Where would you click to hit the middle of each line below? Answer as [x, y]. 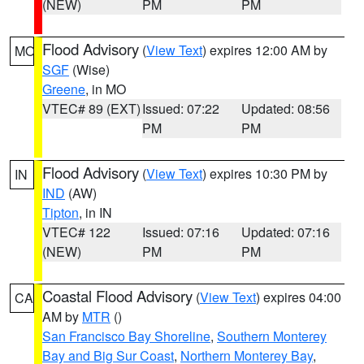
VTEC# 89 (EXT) [91, 108]
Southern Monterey [272, 336]
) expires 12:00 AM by [265, 50]
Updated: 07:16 [286, 232]
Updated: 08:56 [286, 108]
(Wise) [89, 69]
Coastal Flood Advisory [117, 296]
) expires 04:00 [299, 297]
